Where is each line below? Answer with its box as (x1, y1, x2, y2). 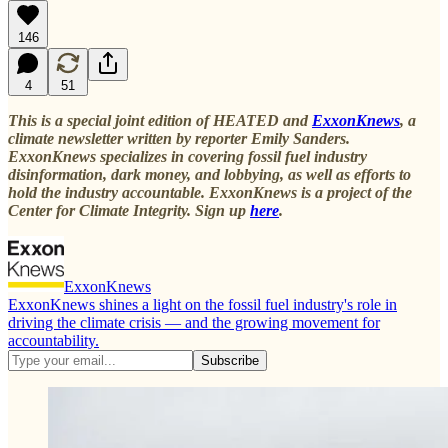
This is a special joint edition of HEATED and (8, 111, 312, 129)
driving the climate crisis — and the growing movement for (8, 313, 380, 331)
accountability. (8, 331, 99, 349)
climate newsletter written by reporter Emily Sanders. (8, 129, 350, 147)
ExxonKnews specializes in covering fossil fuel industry (8, 147, 367, 165)
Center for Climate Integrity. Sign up (8, 201, 250, 219)
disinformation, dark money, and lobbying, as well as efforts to (8, 165, 411, 183)
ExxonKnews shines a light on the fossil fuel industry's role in (8, 295, 397, 313)
